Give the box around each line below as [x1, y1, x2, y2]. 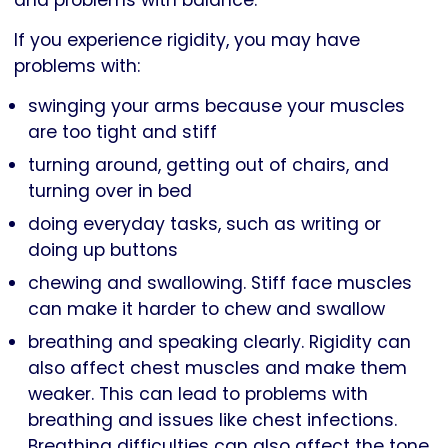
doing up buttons [28, 238, 178, 263]
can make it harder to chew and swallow [28, 297, 385, 322]
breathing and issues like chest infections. [28, 408, 397, 433]
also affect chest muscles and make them [28, 356, 407, 381]
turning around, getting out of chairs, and [28, 153, 389, 178]
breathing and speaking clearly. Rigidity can [28, 330, 411, 355]
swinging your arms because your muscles [28, 94, 405, 119]
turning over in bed [28, 179, 192, 204]
